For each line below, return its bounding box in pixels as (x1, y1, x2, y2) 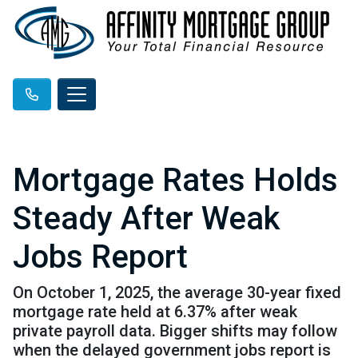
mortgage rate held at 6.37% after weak (13, 301, 297, 321)
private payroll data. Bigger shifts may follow (13, 320, 337, 340)
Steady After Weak (13, 199, 280, 237)
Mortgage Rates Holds (13, 161, 338, 199)
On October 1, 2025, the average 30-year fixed (13, 282, 341, 302)
